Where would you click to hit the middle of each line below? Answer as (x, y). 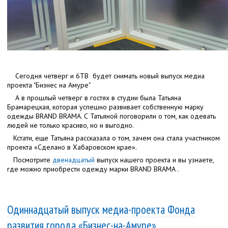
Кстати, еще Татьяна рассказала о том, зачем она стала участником (113, 138)
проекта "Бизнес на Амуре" (49, 85)
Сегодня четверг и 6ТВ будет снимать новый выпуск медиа (106, 76)
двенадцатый (74, 160)
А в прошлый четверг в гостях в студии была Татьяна (94, 98)
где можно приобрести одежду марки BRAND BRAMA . (93, 169)
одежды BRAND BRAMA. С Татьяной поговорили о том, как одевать (111, 116)
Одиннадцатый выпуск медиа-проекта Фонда (101, 210)
